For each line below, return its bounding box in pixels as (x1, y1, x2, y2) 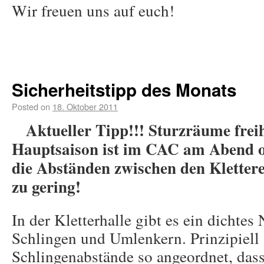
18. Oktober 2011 (52, 100, 118, 113)
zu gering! (12, 175, 81, 198)
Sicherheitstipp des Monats (12, 77, 236, 102)
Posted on (12, 100, 50, 113)
